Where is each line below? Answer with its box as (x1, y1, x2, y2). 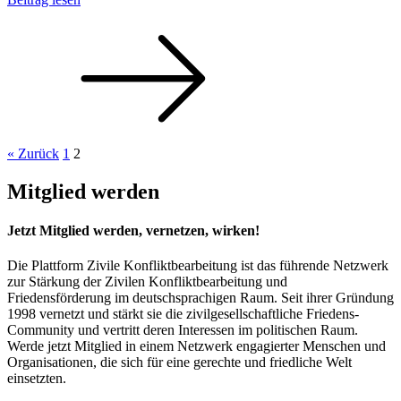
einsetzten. (7, 371, 66, 387)
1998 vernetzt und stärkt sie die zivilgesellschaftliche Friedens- (7, 306, 359, 322)
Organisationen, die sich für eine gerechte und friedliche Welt (7, 354, 352, 371)
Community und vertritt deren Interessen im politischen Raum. (7, 322, 358, 338)
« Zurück (7, 145, 59, 161)
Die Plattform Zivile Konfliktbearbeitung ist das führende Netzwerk (7, 258, 388, 274)
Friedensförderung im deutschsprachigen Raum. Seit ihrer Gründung (7, 290, 394, 306)
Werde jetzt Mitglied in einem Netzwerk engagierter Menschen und (7, 338, 386, 354)
